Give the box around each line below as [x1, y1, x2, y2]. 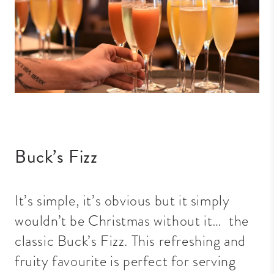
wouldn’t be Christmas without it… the [15, 210, 249, 231]
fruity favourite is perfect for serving [15, 251, 236, 271]
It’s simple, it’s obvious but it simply [15, 190, 230, 210]
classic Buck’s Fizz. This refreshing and [15, 231, 246, 251]
